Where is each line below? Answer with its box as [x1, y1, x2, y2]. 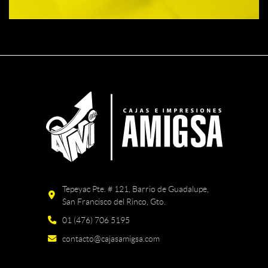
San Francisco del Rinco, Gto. [62, 196, 166, 206]
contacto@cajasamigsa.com [62, 233, 160, 243]
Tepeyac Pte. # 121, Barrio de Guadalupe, [62, 184, 209, 194]
